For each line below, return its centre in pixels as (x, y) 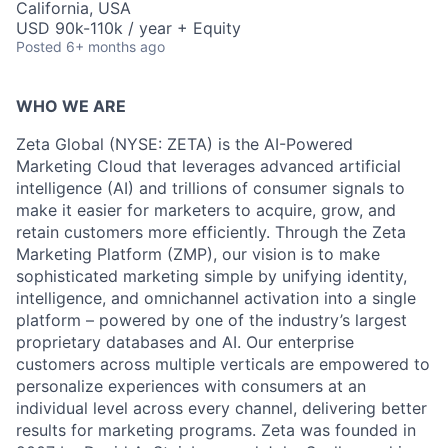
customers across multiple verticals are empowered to (223, 364)
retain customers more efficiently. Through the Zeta (211, 232)
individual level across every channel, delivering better (221, 408)
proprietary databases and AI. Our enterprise (185, 342)
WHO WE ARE (71, 106)
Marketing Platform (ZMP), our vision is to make (198, 254)
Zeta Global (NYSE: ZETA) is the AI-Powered (184, 144)
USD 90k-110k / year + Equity (128, 28)
